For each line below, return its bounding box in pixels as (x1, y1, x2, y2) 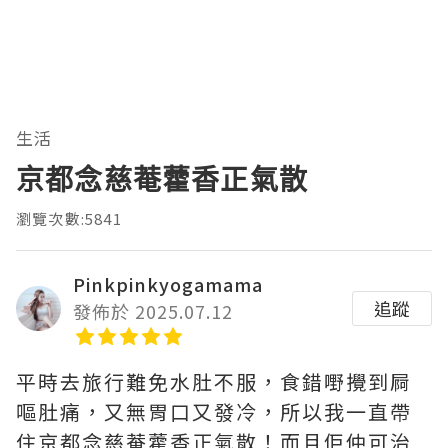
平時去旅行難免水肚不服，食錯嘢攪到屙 (16, 366, 412, 396)
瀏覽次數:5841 (16, 207, 122, 229)
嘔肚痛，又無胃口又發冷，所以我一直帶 (16, 396, 412, 426)
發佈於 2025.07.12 (73, 297, 233, 324)
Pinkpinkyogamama (73, 270, 263, 297)
